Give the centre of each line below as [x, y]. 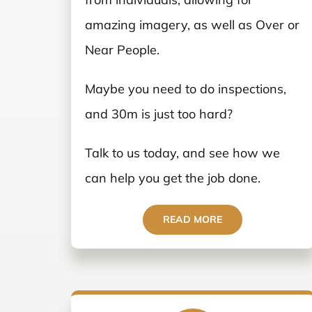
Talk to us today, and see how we [182, 153]
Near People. [122, 49]
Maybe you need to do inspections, [185, 88]
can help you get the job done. [172, 178]
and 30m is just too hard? [158, 114]
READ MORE [193, 219]
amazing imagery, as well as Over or [192, 24]
